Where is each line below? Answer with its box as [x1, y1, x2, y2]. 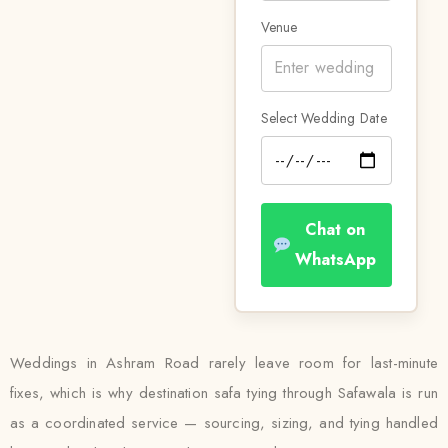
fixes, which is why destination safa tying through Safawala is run [10, 382, 438, 404]
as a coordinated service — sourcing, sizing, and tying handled [10, 412, 438, 434]
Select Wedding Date [260, 107, 387, 128]
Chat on [305, 217, 366, 241]
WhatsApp [294, 247, 376, 271]
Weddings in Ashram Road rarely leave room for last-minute [10, 352, 438, 374]
